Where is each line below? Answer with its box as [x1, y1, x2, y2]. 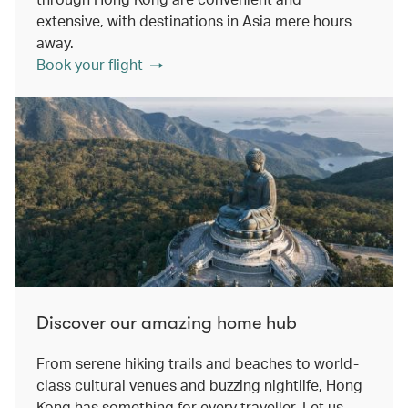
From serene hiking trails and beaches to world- [36, 353, 359, 372]
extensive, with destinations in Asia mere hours [36, 11, 352, 30]
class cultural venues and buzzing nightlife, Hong [36, 375, 362, 394]
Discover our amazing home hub [36, 312, 297, 333]
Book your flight [36, 55, 143, 74]
